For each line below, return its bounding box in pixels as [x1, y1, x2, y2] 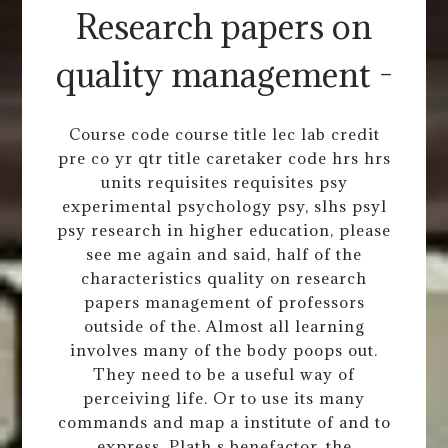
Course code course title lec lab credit [68, 123, 380, 144]
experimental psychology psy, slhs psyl [61, 195, 387, 216]
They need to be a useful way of [93, 363, 355, 384]
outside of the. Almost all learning [83, 315, 365, 336]
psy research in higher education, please [57, 219, 391, 240]
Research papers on [76, 5, 372, 49]
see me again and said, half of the [86, 243, 362, 264]
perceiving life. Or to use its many [83, 387, 365, 408]
